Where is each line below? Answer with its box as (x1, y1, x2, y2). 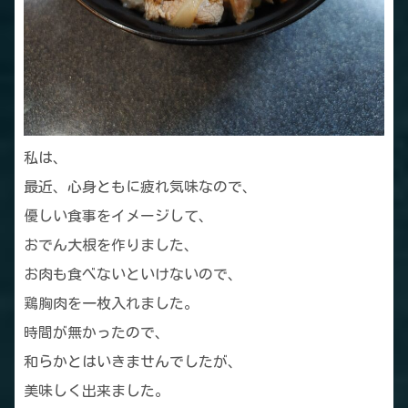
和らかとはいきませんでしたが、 (24, 353, 242, 369)
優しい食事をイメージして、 (24, 208, 213, 223)
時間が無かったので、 (24, 324, 169, 340)
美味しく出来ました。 (24, 382, 169, 398)
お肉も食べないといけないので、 (24, 266, 242, 281)
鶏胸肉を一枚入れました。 (24, 295, 199, 311)
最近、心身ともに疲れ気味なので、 (24, 178, 257, 194)
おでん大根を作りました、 (24, 237, 199, 252)
